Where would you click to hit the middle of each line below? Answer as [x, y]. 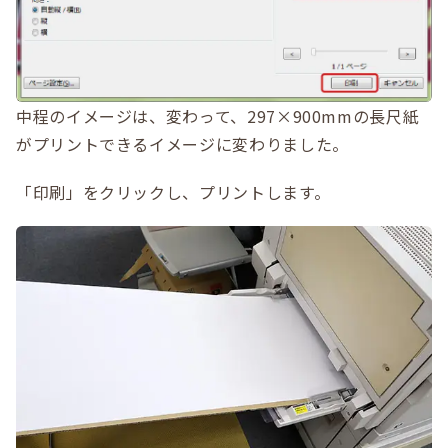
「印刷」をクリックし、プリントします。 [173, 192]
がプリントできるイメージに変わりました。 [182, 144]
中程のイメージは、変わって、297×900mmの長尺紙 [218, 116]
